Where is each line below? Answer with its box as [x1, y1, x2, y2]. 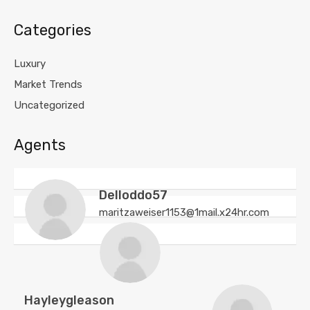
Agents [14, 136, 66, 154]
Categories [14, 21, 91, 39]
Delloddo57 [99, 188, 167, 203]
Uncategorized [14, 99, 84, 111]
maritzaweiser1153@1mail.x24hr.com [99, 206, 269, 219]
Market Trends [14, 78, 82, 91]
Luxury [14, 57, 46, 70]
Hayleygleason [24, 293, 114, 308]
